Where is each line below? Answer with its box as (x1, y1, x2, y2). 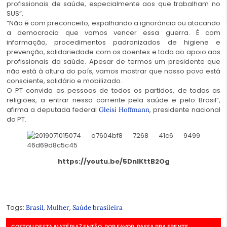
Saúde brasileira (72, 203, 123, 212)
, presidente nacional (149, 105, 220, 115)
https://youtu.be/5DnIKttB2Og (57, 157, 170, 167)
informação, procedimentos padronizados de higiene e (7, 37, 220, 48)
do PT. (7, 115, 26, 125)
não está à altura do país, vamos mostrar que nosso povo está (7, 66, 220, 77)
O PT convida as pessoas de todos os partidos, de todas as (7, 86, 220, 96)
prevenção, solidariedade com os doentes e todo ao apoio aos (7, 47, 220, 57)
